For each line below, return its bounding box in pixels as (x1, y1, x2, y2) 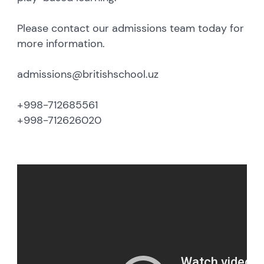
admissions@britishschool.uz (17, 67, 159, 81)
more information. (17, 36, 105, 51)
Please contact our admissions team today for (17, 21, 245, 35)
